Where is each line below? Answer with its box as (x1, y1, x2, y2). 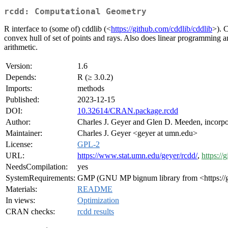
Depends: (6, 73, 36, 82)
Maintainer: (6, 129, 42, 138)
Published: (6, 95, 39, 104)
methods (77, 84, 104, 93)
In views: (6, 196, 35, 205)
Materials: (6, 185, 37, 194)
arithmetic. (4, 43, 38, 52)
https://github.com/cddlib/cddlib (111, 24, 212, 34)
